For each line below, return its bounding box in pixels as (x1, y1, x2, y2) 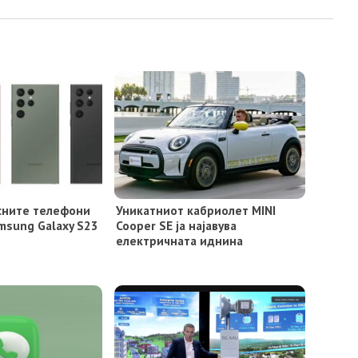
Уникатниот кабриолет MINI (115, 202, 276, 219)
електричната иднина (115, 233, 243, 249)
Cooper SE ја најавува (115, 217, 237, 234)
